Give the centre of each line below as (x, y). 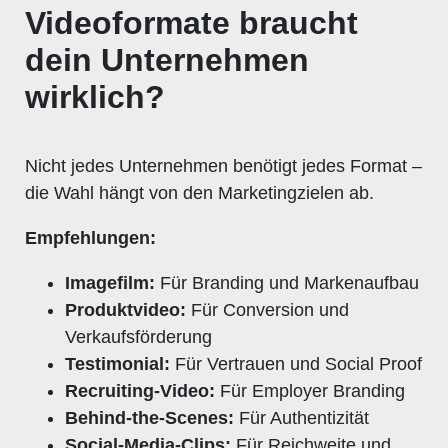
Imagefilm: (110, 282)
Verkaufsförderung (138, 336)
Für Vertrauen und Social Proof (296, 363)
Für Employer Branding (310, 390)
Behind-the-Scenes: (149, 417)
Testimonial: (117, 363)
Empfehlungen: (90, 237)
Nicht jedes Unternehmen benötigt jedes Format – (223, 165)
